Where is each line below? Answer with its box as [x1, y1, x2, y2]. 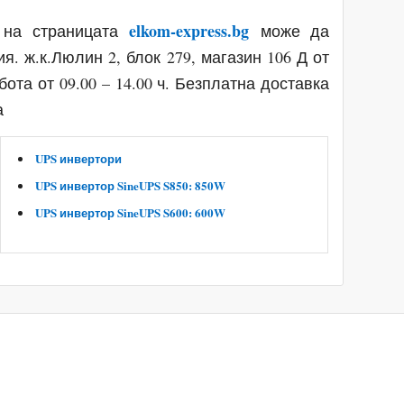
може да [260, 20, 330, 42]
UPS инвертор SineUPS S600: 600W [35, 204, 226, 222]
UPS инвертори [35, 150, 123, 168]
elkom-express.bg [129, 19, 250, 43]
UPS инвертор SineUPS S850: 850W [35, 177, 226, 195]
